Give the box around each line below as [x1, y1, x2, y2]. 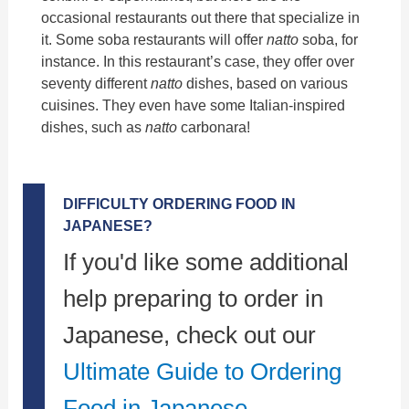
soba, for [299, 30, 359, 47]
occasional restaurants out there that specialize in [41, 8, 361, 26]
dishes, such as [41, 118, 146, 135]
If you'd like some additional [63, 247, 350, 276]
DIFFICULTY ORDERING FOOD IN [63, 194, 297, 212]
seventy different [41, 74, 152, 91]
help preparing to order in [63, 284, 324, 312]
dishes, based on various [183, 74, 349, 91]
